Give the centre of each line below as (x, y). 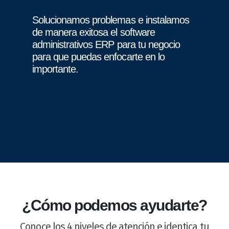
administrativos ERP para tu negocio (106, 45)
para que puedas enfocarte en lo (98, 57)
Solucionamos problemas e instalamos (111, 20)
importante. (55, 69)
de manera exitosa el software (94, 32)
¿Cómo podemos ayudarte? (114, 205)
